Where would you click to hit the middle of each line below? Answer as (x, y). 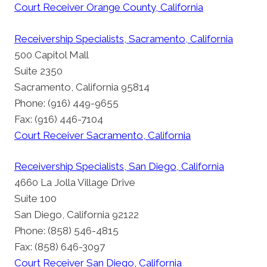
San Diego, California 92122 (77, 215)
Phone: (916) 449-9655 (66, 103)
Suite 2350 (38, 71)
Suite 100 (35, 199)
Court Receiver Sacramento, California (103, 135)
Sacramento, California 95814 (82, 87)
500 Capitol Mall (52, 55)
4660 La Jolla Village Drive (75, 183)
